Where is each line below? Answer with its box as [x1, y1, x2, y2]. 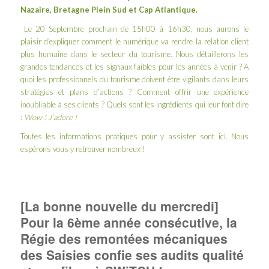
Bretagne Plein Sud [53, 5, 127, 15]
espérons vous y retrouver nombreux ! [20, 144, 145, 154]
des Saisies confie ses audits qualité [20, 246, 244, 264]
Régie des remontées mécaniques [20, 229, 228, 248]
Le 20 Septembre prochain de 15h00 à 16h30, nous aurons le [20, 24, 249, 34]
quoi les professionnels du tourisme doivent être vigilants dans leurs [20, 74, 249, 85]
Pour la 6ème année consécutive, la [20, 213, 237, 232]
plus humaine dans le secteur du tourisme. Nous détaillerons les [20, 49, 249, 59]
